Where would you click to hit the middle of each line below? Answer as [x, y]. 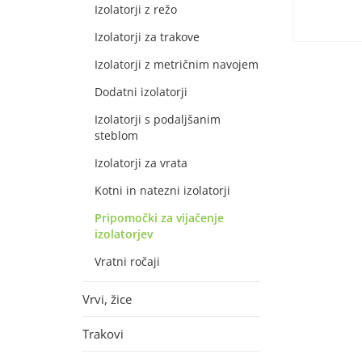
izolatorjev [124, 234]
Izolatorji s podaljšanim [158, 119]
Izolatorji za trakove [147, 37]
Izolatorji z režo [136, 9]
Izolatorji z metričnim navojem [177, 64]
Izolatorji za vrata [141, 163]
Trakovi [103, 334]
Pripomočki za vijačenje [159, 218]
